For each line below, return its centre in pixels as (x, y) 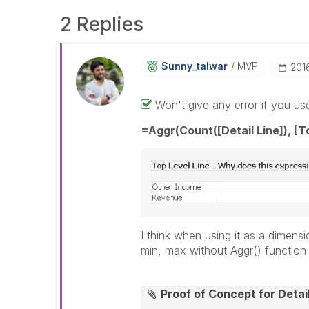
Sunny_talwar (194, 66)
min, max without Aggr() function (223, 250)
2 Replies (102, 24)
